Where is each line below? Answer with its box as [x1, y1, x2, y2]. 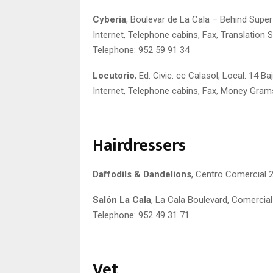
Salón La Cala [93, 194, 151, 205]
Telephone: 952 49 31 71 [93, 209, 190, 221]
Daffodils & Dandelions [93, 168, 191, 180]
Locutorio [93, 69, 135, 81]
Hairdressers [93, 130, 186, 160]
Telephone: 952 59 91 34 [93, 44, 190, 55]
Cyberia [93, 13, 126, 25]
